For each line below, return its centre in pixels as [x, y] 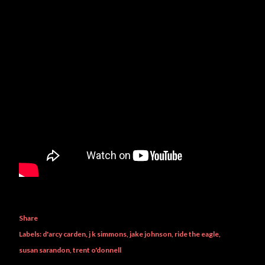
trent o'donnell [97, 250]
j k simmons [108, 234]
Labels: [30, 234]
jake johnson [151, 234]
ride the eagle [197, 234]
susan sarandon [44, 250]
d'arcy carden [64, 234]
